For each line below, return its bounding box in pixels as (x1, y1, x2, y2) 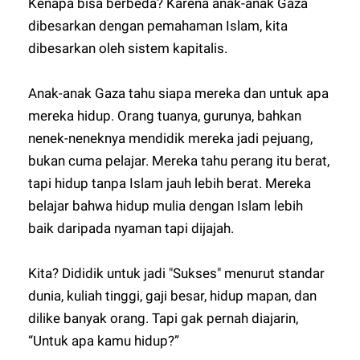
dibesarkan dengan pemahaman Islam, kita (28, 18, 288, 34)
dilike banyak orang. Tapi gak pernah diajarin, (28, 310, 299, 326)
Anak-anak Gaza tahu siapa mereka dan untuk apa (28, 85, 329, 101)
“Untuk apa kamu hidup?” (28, 333, 180, 349)
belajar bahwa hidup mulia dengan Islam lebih (28, 198, 304, 214)
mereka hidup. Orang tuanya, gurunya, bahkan (28, 108, 302, 124)
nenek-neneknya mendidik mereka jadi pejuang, (28, 130, 313, 146)
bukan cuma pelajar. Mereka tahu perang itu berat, (28, 153, 330, 169)
